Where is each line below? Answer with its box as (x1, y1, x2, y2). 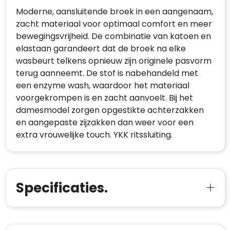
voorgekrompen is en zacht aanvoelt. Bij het (15, 92, 193, 104)
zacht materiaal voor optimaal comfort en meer (15, 18, 212, 30)
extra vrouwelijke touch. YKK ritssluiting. (15, 129, 172, 141)
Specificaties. (15, 179, 108, 198)
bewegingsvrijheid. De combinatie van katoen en (15, 30, 211, 43)
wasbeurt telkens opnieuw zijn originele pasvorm (15, 55, 212, 67)
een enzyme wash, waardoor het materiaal (15, 80, 189, 92)
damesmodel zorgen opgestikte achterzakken (15, 104, 204, 117)
